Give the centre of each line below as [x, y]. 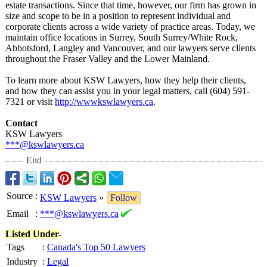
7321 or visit [30, 102]
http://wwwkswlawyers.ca [104, 102]
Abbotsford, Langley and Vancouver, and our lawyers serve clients [131, 48]
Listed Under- [33, 234]
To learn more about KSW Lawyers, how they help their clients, [126, 80]
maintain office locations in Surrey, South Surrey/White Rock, [122, 37]
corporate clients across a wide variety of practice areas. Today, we [130, 27]
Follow [124, 198]
